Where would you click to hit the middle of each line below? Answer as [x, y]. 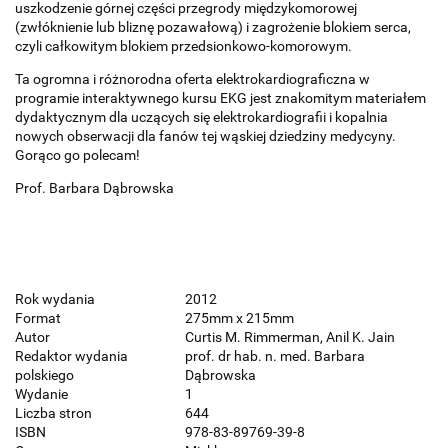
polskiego [44, 375]
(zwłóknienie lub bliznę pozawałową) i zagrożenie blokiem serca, [213, 27]
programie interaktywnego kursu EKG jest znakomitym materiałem [220, 98]
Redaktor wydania [71, 356]
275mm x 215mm [239, 318]
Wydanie [41, 394]
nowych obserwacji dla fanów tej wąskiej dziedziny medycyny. [205, 136]
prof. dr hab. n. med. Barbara [275, 356]
